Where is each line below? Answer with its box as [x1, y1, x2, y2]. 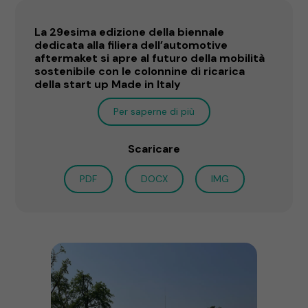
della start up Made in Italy [34, 76, 181, 91]
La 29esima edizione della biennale [34, 24, 225, 39]
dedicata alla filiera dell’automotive [34, 37, 228, 52]
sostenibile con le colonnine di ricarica [34, 63, 245, 78]
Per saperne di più [113, 104, 195, 118]
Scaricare [128, 141, 180, 156]
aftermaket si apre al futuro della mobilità [34, 50, 265, 65]
